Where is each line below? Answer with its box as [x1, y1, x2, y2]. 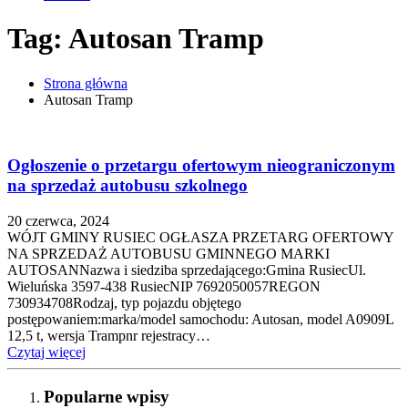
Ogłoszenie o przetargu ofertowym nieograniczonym [7, 156, 395, 176]
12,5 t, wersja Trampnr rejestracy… [7, 328, 210, 344]
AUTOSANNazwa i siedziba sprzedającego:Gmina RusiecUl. [7, 262, 366, 279]
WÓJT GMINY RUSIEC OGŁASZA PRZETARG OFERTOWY [7, 229, 393, 246]
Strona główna [44, 75, 127, 91]
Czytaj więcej [7, 344, 86, 361]
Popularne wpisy [44, 386, 169, 406]
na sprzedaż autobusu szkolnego [7, 176, 248, 196]
